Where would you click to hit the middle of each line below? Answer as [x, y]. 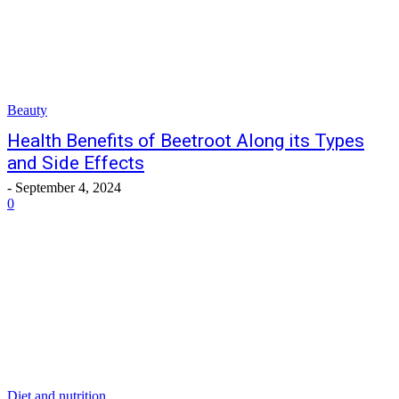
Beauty [27, 110]
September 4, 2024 [68, 187]
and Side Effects [76, 163]
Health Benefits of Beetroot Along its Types [186, 141]
